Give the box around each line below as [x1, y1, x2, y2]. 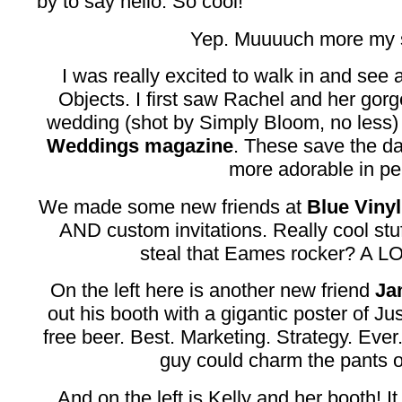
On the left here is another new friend [50, 279, 375, 302]
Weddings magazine [46, 135, 233, 158]
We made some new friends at [38, 195, 307, 218]
